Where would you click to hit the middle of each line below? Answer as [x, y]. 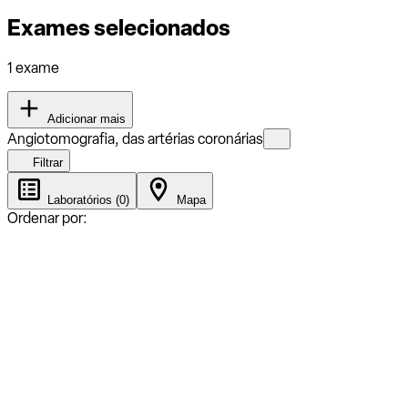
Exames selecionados [119, 27]
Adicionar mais [85, 118]
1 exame [33, 67]
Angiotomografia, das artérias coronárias [135, 138]
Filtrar [46, 162]
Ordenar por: [47, 218]
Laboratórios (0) [87, 199]
